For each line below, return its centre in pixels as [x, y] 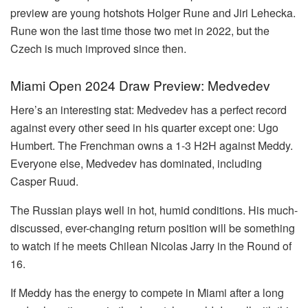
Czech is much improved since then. [98, 49]
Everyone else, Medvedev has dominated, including [136, 164]
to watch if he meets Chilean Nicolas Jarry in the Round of [151, 246]
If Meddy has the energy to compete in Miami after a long [147, 293]
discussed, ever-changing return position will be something [153, 228]
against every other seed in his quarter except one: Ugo [144, 128]
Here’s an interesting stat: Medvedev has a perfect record [148, 110]
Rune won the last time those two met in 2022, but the [140, 31]
